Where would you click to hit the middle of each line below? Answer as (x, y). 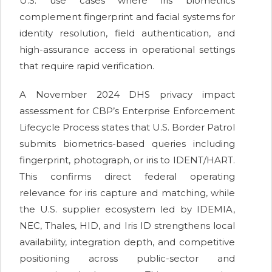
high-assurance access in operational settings (127, 50)
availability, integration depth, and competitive (127, 242)
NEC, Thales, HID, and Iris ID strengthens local (127, 226)
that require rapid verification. (87, 66)
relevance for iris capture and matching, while (127, 193)
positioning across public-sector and (127, 259)
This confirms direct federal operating (127, 177)
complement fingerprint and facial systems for (127, 17)
